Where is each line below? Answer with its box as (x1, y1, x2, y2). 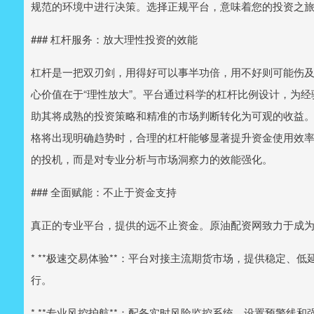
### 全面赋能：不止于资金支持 (31, 184, 177, 199)
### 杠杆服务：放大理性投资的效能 (31, 32, 198, 46)
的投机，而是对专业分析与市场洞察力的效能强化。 (31, 151, 273, 166)
